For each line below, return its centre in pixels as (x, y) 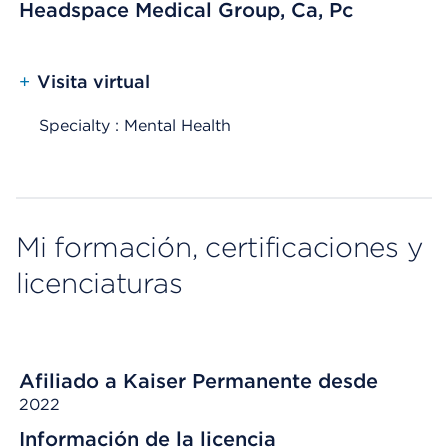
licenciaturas (99, 283)
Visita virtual (93, 81)
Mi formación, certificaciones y (219, 247)
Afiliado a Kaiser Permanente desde (198, 381)
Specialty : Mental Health (135, 125)
